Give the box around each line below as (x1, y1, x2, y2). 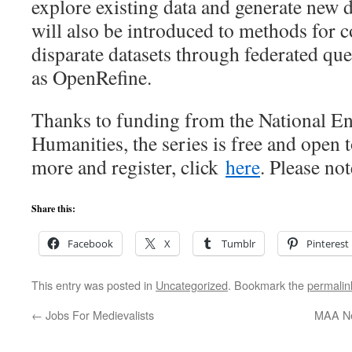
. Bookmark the (228, 277, 307, 293)
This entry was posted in (31, 277, 156, 293)
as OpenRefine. (31, 64, 152, 90)
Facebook (68, 236, 113, 251)
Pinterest (306, 236, 349, 251)
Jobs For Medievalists (42, 306, 154, 323)
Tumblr (222, 236, 255, 251)
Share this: (31, 202, 75, 215)
